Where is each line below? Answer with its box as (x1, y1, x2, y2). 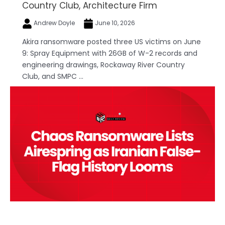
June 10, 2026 (93, 18, 135, 27)
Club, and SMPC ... (22, 71, 83, 81)
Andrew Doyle (32, 18, 76, 27)
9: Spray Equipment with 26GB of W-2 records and (22, 48, 197, 58)
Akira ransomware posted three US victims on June (22, 36, 201, 47)
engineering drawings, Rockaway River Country (22, 59, 185, 70)
